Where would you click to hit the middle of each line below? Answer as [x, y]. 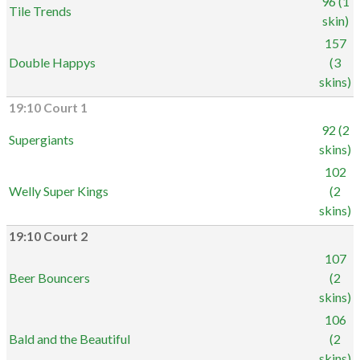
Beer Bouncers [49, 278]
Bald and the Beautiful [70, 339]
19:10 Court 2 [48, 236]
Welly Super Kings [59, 191]
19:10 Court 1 [48, 108]
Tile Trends [40, 11]
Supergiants [41, 139]
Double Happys [52, 62]
